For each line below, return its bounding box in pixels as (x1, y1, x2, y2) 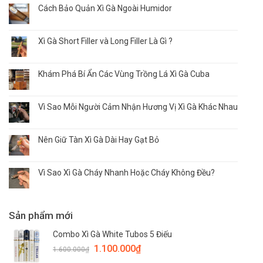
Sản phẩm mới (9, 210, 73, 222)
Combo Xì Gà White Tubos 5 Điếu (53, 230, 172, 240)
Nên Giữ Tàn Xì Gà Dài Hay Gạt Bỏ (38, 135, 159, 145)
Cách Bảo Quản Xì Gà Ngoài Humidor (38, 4, 172, 14)
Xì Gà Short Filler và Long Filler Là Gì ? (38, 36, 173, 46)
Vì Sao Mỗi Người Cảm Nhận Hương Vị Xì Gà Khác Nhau (38, 102, 238, 112)
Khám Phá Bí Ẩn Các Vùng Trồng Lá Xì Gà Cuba (38, 69, 210, 79)
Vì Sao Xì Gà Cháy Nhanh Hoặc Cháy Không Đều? (38, 168, 215, 178)
